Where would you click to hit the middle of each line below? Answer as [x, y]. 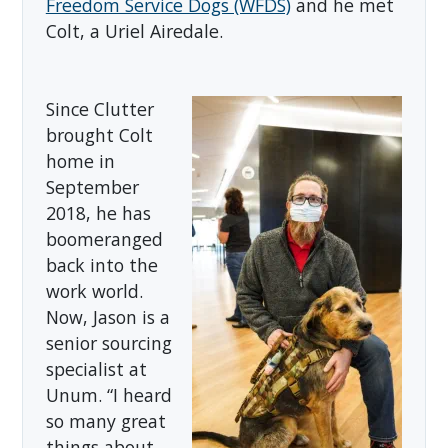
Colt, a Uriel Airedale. [134, 30]
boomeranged [104, 238]
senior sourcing [108, 342]
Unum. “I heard [108, 394]
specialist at [96, 368]
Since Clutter [99, 108]
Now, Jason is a [107, 316]
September [92, 186]
